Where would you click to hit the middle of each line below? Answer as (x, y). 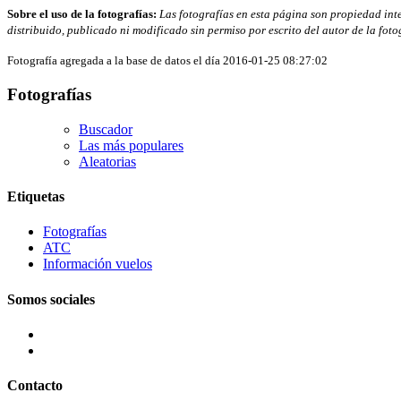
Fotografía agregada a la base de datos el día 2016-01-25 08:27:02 (167, 61)
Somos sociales (51, 299)
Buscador (106, 129)
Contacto (35, 386)
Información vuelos (98, 264)
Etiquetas (36, 197)
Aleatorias (107, 161)
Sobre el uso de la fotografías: (82, 14)
